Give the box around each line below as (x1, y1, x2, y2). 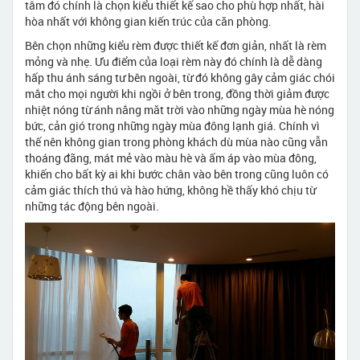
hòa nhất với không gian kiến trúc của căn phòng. (25, 13, 272, 29)
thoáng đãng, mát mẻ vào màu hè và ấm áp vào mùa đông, (25, 149, 317, 166)
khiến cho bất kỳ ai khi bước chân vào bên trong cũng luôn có (25, 166, 329, 182)
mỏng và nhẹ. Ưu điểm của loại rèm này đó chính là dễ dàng (25, 53, 322, 69)
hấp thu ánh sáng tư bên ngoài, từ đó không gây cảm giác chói (25, 69, 335, 85)
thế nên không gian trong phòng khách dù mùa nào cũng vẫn (25, 133, 328, 149)
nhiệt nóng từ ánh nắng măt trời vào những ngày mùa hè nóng (25, 101, 334, 117)
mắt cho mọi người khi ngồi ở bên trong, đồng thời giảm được (25, 85, 329, 101)
